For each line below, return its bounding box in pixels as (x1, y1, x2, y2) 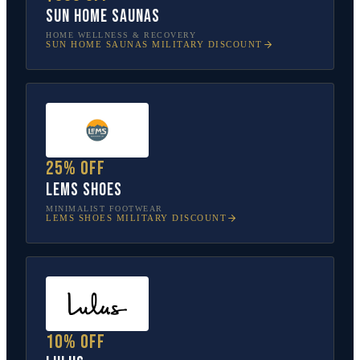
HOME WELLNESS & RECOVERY (46, 30, 196, 39)
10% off (46, 329, 105, 354)
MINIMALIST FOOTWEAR (46, 203, 163, 213)
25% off (46, 156, 105, 180)
